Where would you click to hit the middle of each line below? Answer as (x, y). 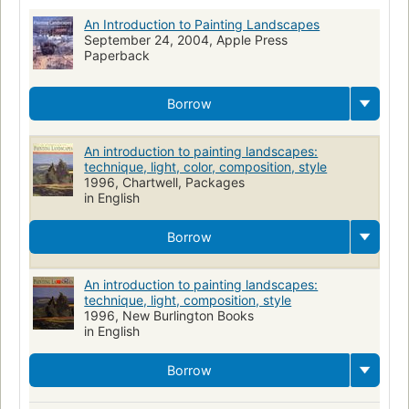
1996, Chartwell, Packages (165, 183)
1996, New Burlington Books (169, 316)
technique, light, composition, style (188, 300)
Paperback (117, 56)
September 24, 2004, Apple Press (186, 40)
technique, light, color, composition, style (206, 167)
